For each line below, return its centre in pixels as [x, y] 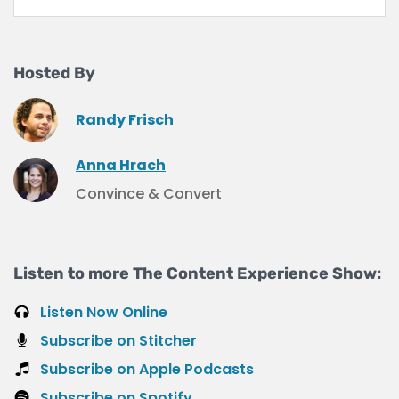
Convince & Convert [149, 193]
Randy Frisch [125, 119]
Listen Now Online [104, 312]
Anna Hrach [121, 165]
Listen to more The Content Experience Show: [197, 273]
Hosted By [54, 73]
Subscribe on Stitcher [118, 340]
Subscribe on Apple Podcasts [147, 369]
